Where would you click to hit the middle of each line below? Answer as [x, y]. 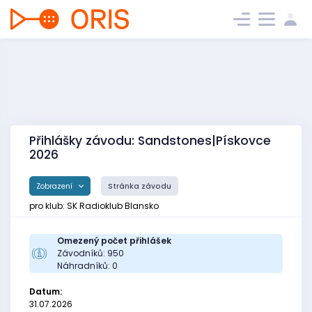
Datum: [46, 292]
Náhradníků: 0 [87, 266]
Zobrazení [55, 186]
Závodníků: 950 [91, 253]
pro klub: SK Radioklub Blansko [94, 206]
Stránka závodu [140, 186]
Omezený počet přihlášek [114, 241]
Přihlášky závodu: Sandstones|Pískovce [150, 141]
